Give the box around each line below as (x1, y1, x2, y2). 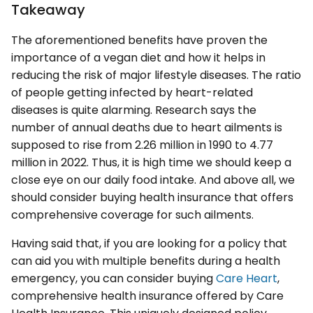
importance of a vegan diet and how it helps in (11, 50, 265, 66)
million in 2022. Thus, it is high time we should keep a (11, 154, 291, 171)
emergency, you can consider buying (11, 270, 216, 287)
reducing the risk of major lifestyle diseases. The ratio (11, 67, 301, 84)
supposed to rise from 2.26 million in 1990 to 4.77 (11, 137, 273, 154)
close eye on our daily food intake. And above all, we (11, 172, 295, 189)
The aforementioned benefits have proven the (11, 32, 268, 49)
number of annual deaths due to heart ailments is (11, 119, 282, 136)
